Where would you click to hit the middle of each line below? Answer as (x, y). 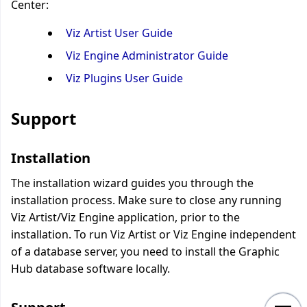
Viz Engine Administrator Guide (147, 55)
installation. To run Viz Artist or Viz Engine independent (153, 234)
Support (44, 118)
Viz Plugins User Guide (124, 78)
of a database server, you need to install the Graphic (145, 251)
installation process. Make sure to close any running (146, 200)
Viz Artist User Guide (119, 33)
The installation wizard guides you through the (132, 183)
